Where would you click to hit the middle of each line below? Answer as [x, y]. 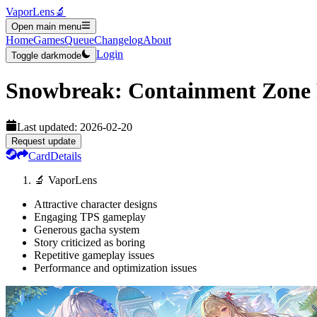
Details [66, 156]
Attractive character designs [96, 204]
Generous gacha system [87, 229]
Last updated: [48, 127]
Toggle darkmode [46, 55]
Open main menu [46, 27]
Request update [44, 141]
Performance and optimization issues [115, 267]
